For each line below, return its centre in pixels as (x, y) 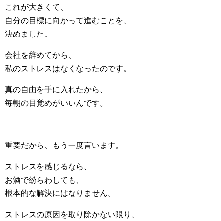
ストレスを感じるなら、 (48, 166)
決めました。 (29, 34)
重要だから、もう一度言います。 (64, 145)
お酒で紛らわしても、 (44, 180)
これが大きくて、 (37, 7)
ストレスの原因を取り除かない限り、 (72, 214)
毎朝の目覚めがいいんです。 (56, 103)
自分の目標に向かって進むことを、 (68, 20)
